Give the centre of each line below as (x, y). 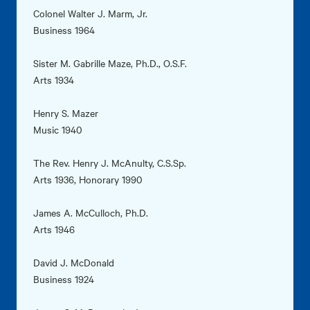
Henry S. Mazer (66, 113)
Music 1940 (58, 130)
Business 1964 (64, 30)
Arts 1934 (54, 80)
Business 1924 (64, 279)
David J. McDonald (74, 263)
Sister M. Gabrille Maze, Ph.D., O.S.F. (110, 63)
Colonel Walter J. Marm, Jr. (90, 13)
